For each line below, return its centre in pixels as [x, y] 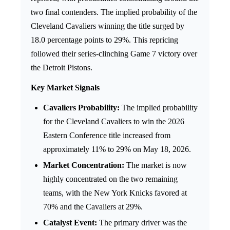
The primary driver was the [142, 222]
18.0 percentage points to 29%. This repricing [104, 40]
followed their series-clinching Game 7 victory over [114, 53]
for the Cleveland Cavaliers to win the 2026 [114, 121]
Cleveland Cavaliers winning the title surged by [108, 26]
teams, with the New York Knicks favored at [115, 193]
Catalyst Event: [70, 222]
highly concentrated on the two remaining [110, 179]
